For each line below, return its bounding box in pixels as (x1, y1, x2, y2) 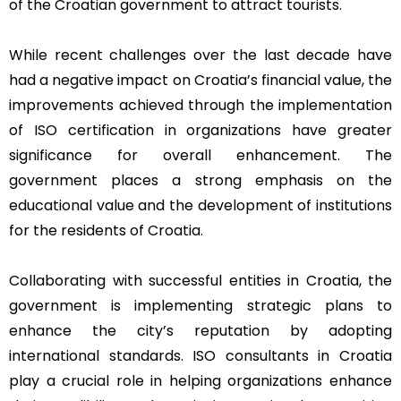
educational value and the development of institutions (9, 194, 392, 216)
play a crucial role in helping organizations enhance (9, 370, 392, 391)
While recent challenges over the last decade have (9, 44, 392, 65)
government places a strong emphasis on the (9, 169, 392, 191)
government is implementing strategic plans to (9, 294, 392, 316)
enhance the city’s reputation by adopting (9, 320, 392, 341)
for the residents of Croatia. (9, 219, 203, 241)
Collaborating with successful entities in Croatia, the (9, 269, 392, 291)
